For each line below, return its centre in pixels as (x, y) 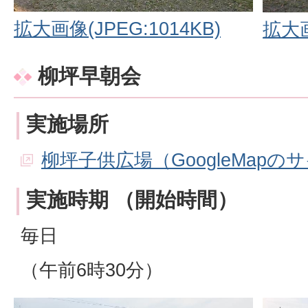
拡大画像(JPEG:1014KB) (117, 29)
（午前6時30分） (92, 269)
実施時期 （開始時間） (132, 199)
